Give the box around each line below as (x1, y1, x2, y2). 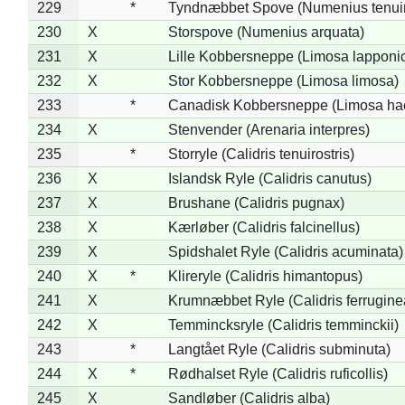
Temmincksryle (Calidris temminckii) (167, 316, 399, 333)
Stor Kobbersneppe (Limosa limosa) (167, 72, 399, 89)
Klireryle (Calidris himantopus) (167, 268, 363, 284)
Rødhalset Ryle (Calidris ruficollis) (167, 365, 388, 381)
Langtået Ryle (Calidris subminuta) (167, 341, 391, 357)
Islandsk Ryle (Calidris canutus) (167, 170, 372, 186)
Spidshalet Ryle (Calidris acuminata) (167, 243, 403, 259)
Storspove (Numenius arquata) (167, 24, 364, 40)
